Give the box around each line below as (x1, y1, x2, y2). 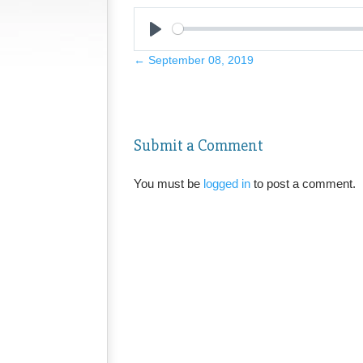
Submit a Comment (134, 135, 264, 156)
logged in (203, 176, 251, 190)
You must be (134, 176, 204, 190)
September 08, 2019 (145, 53, 254, 66)
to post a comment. (250, 176, 357, 190)
